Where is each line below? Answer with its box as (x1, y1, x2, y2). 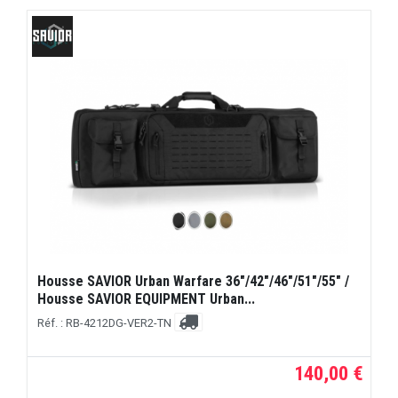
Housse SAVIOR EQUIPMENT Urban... (37, 291, 256, 308)
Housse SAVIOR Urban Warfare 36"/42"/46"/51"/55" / (37, 273, 350, 291)
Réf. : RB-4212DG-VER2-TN (37, 315, 175, 330)
